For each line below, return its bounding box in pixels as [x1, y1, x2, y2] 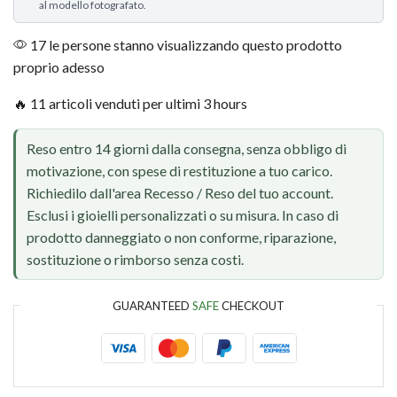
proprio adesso [13, 58, 105, 75]
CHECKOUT [219, 298, 284, 313]
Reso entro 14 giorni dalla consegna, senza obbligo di [26, 140, 346, 158]
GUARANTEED [113, 298, 192, 313]
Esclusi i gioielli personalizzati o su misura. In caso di [26, 206, 339, 224]
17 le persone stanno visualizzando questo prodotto [27, 35, 342, 53]
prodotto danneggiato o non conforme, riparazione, [26, 229, 336, 246]
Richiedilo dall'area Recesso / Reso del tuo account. [26, 184, 333, 202]
